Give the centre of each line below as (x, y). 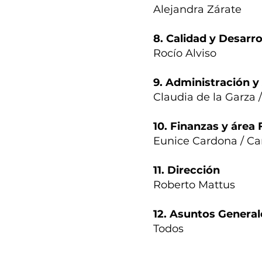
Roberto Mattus (194, 185)
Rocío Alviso (185, 54)
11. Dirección (187, 170)
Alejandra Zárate (197, 10)
